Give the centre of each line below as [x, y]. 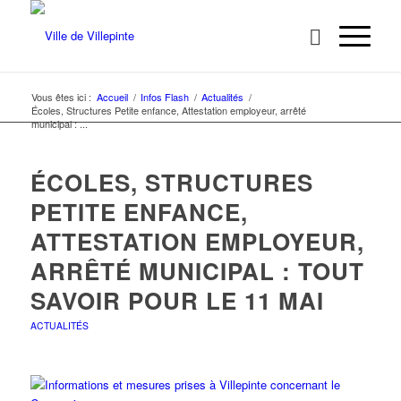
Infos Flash [164, 97]
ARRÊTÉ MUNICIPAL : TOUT [197, 271]
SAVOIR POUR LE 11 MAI [177, 300]
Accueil [112, 97]
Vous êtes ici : [61, 97]
